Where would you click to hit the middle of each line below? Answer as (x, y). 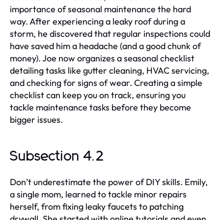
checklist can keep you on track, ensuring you (98, 95)
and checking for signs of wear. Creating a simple (106, 82)
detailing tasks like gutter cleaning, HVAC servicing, (110, 70)
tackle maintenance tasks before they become (100, 107)
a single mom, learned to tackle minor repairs (98, 194)
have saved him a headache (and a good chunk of (105, 46)
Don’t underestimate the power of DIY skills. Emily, (109, 182)
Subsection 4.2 (57, 156)
